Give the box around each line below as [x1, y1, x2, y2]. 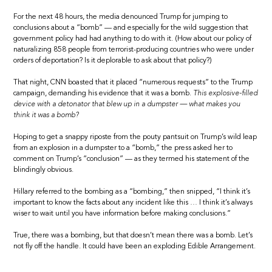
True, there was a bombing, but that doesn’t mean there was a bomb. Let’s [13, 231, 253, 239]
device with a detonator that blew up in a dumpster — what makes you [13, 100, 241, 108]
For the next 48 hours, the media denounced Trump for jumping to [13, 13, 228, 21]
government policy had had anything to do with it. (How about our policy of [13, 35, 252, 42]
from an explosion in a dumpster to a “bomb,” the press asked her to [13, 144, 233, 152]
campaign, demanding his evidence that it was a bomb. [13, 89, 194, 97]
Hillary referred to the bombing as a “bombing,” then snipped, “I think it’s [13, 188, 251, 195]
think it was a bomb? [13, 111, 80, 119]
